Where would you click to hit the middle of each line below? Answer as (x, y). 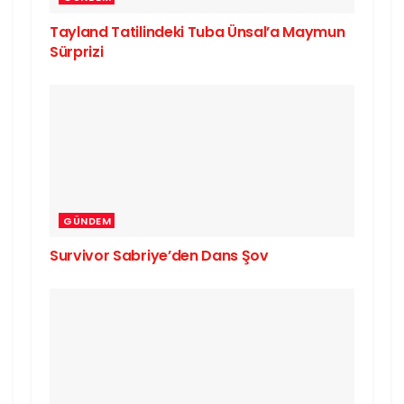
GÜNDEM (87, 221)
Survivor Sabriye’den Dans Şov (159, 256)
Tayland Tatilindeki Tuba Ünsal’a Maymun (197, 32)
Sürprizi (77, 52)
